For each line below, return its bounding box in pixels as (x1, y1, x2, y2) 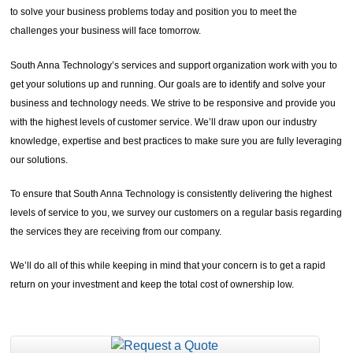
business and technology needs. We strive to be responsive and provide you (10, 97, 336, 109)
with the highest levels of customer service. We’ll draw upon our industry (10, 116, 318, 128)
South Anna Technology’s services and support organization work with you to (10, 59, 338, 71)
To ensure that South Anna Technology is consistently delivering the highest (10, 188, 333, 199)
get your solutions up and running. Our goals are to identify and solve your (10, 78, 326, 90)
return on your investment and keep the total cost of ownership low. (10, 279, 295, 290)
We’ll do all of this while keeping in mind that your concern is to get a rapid (10, 260, 326, 271)
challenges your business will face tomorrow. (10, 25, 202, 37)
